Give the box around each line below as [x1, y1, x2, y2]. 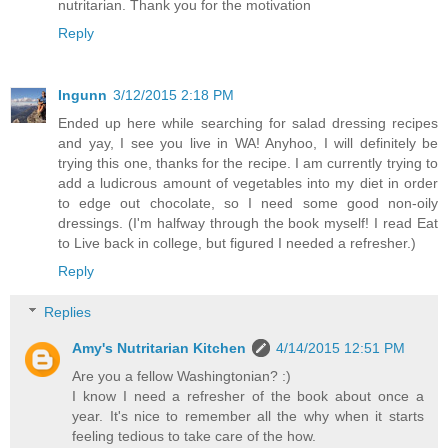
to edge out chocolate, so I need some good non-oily [58, 194, 438, 211]
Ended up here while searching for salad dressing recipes [58, 114, 438, 131]
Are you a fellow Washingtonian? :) [72, 368, 292, 385]
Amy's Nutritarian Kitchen [72, 340, 247, 357]
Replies [44, 304, 92, 321]
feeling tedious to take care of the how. [72, 428, 317, 445]
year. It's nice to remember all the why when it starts [72, 408, 424, 425]
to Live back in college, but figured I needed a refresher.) [58, 234, 416, 251]
